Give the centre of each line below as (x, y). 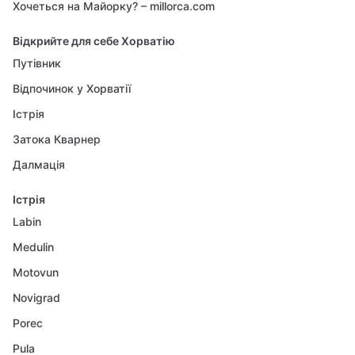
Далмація (39, 164)
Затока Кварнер (57, 139)
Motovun (36, 272)
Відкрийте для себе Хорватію (94, 41)
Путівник (37, 63)
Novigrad (36, 298)
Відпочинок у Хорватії (72, 88)
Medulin (33, 247)
